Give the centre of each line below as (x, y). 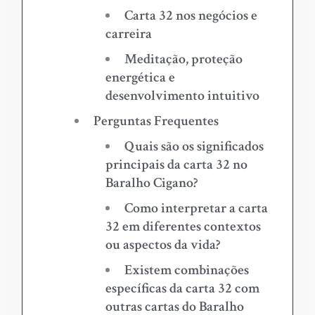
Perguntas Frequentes (156, 121)
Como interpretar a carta (196, 208)
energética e (140, 78)
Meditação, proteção (183, 59)
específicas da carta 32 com (182, 289)
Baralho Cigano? (151, 183)
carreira (128, 34)
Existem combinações (186, 270)
